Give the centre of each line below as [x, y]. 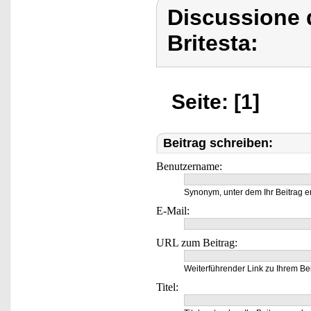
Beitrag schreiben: [218, 143]
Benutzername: [189, 166]
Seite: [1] [216, 102]
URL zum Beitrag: [197, 243]
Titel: [167, 287]
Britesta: [213, 43]
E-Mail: [173, 211]
